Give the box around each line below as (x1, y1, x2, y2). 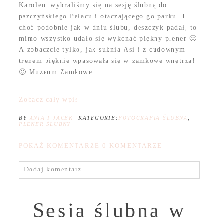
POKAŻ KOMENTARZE (18, 142, 103, 150)
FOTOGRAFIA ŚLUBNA (118, 115, 188, 121)
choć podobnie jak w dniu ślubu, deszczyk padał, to (18, 24, 197, 31)
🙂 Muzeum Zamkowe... (18, 68, 101, 76)
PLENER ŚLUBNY (18, 121, 71, 127)
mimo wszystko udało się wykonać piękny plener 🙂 (18, 35, 197, 43)
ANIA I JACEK (29, 115, 73, 121)
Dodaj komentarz (23, 166, 82, 173)
